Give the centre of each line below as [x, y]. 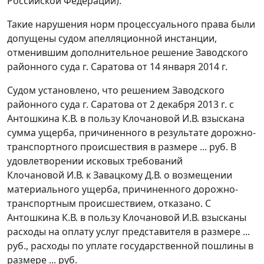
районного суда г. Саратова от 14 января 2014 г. [117, 67]
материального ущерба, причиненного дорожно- [123, 189]
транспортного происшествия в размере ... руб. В [122, 147]
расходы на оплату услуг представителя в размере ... [128, 232]
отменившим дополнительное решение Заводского [128, 53]
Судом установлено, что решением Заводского [116, 90]
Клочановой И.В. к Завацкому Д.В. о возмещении [120, 175]
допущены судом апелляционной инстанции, [112, 39]
